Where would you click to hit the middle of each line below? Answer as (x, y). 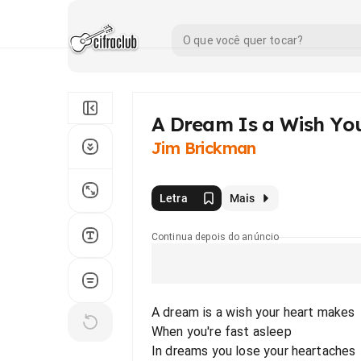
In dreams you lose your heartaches (254, 351)
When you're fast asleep (222, 332)
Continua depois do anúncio (216, 237)
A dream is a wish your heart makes (253, 312)
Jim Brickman (204, 148)
